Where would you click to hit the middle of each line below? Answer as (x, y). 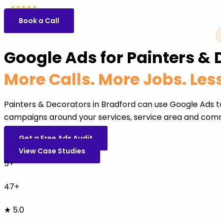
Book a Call (39, 21)
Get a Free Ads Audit (56, 138)
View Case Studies (52, 151)
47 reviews (63, 7)
